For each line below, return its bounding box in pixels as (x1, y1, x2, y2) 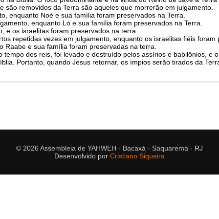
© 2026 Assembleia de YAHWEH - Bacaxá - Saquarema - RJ (16, 144, 203, 152)
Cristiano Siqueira (110, 152, 165, 160)
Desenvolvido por (54, 152, 110, 160)
